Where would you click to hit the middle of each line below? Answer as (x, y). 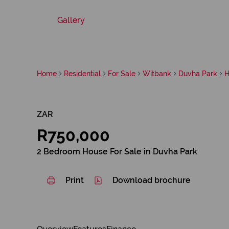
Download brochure (152, 180)
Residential (82, 73)
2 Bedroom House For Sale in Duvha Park (117, 152)
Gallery (71, 20)
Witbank (157, 73)
